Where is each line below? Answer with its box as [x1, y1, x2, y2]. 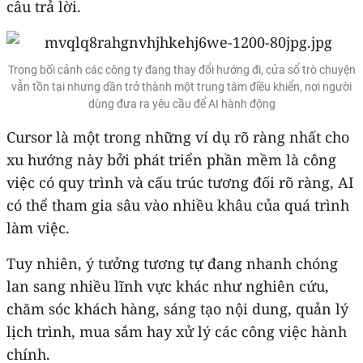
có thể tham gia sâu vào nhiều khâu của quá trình [6, 194, 349, 215]
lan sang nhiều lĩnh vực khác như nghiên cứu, [6, 275, 329, 296]
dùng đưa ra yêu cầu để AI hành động [88, 96, 275, 110]
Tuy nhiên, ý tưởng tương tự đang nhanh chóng [6, 253, 338, 273]
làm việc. [6, 217, 70, 237]
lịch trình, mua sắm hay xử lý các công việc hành [6, 321, 347, 341]
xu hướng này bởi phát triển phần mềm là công [6, 149, 336, 169]
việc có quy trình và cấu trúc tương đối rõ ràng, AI [6, 172, 354, 192]
